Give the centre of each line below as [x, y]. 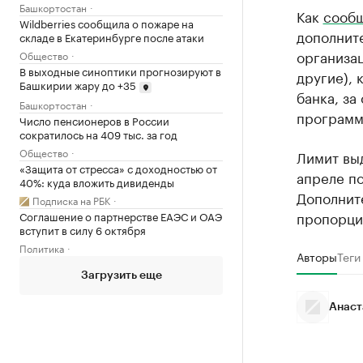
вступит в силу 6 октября [83, 229]
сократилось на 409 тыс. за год [98, 133]
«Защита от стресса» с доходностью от [118, 167]
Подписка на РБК [71, 199]
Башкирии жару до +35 [78, 85]
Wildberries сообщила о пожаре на [107, 23]
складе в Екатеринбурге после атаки [112, 37]
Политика [42, 247]
